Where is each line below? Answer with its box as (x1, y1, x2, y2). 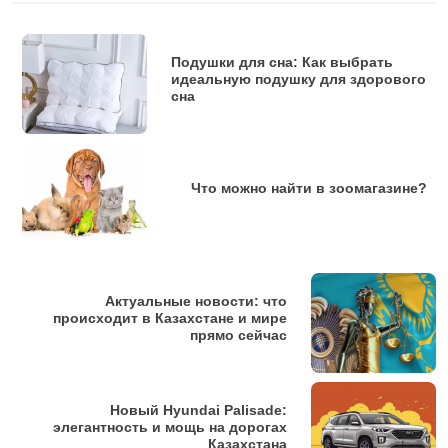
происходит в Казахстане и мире (53, 310, 287, 327)
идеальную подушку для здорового (171, 71, 426, 88)
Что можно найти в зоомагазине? (191, 180, 427, 197)
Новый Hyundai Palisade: (110, 402, 287, 419)
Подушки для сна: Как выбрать (171, 54, 393, 71)
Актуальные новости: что (105, 293, 287, 310)
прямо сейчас (190, 327, 287, 344)
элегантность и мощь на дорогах (53, 419, 287, 436)
